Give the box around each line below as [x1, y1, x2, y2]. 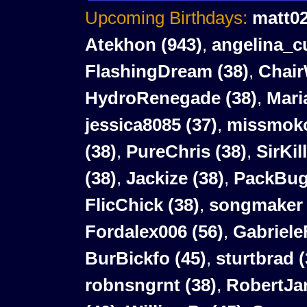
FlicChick [85, 195, 164, 215]
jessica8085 [85, 115, 182, 135]
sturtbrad [216, 249, 295, 269]
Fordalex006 [85, 222, 188, 242]
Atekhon [85, 35, 157, 55]
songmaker [209, 195, 304, 215]
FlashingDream [85, 62, 213, 82]
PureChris [126, 142, 211, 162]
